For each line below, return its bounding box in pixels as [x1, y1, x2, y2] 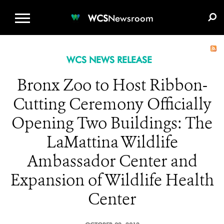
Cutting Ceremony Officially [12, 93, 211, 114]
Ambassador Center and [26, 150, 197, 171]
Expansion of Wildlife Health [10, 169, 214, 190]
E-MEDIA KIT [157, 3, 204, 12]
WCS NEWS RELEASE [66, 54, 152, 65]
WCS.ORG [60, 3, 98, 12]
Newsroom [108, 12, 153, 23]
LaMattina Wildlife [46, 131, 178, 152]
